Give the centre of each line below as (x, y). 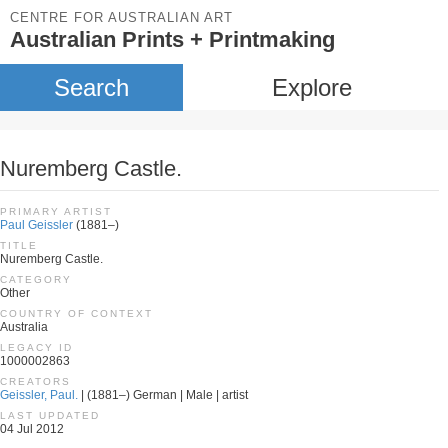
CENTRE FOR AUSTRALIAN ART (121, 17)
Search (91, 87)
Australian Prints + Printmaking (172, 39)
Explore (311, 87)
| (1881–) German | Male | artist (163, 395)
